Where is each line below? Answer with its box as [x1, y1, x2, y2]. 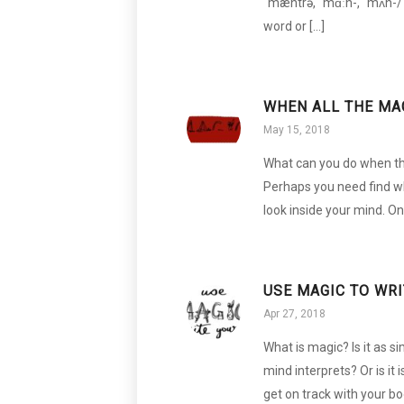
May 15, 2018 [263, 123, 330, 136]
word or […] [263, 18, 325, 33]
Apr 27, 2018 [263, 307, 326, 320]
